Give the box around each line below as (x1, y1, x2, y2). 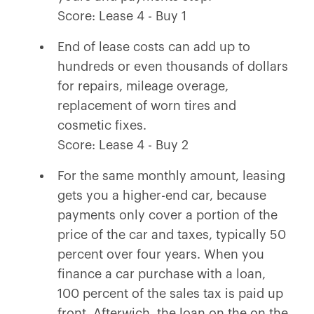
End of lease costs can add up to (57, 41, 250, 53)
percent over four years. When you (57, 248, 264, 261)
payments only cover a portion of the (57, 209, 278, 221)
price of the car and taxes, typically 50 (57, 228, 286, 241)
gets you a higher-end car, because (57, 189, 266, 202)
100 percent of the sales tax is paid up (57, 287, 283, 300)
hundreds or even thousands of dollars (57, 60, 288, 73)
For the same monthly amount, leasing (57, 170, 285, 182)
